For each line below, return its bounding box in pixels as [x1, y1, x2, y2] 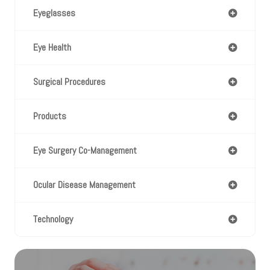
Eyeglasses [33, 6, 75, 19]
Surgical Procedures [33, 75, 105, 88]
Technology [33, 212, 73, 225]
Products [33, 109, 66, 122]
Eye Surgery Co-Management [33, 143, 137, 157]
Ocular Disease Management [33, 178, 136, 191]
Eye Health [33, 40, 71, 54]
